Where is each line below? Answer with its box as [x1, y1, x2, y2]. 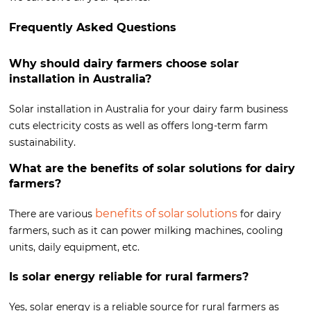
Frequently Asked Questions [9, 21, 176, 35]
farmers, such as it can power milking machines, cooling [9, 224, 283, 237]
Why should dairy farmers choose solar [9, 57, 239, 71]
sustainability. [9, 136, 76, 149]
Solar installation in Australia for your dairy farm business [9, 103, 288, 116]
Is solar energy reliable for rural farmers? [9, 270, 249, 284]
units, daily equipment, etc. [9, 241, 140, 254]
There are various [9, 208, 95, 221]
